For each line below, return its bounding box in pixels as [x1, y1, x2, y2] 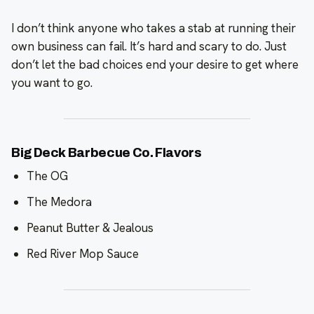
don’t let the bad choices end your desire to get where [11, 56, 299, 72]
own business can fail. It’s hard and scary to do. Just [11, 38, 287, 54]
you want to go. [11, 74, 93, 90]
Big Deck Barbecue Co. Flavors [11, 145, 202, 160]
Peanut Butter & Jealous [27, 219, 153, 235]
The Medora [27, 193, 92, 210]
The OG [27, 168, 68, 184]
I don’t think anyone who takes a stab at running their [11, 20, 296, 36]
